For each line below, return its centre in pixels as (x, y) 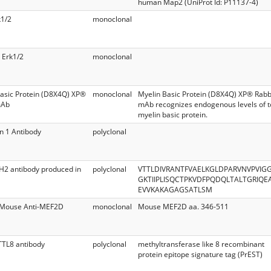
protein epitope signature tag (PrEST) (200, 254)
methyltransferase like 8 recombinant (201, 244)
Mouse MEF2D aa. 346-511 (183, 206)
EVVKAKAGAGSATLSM (175, 189)
